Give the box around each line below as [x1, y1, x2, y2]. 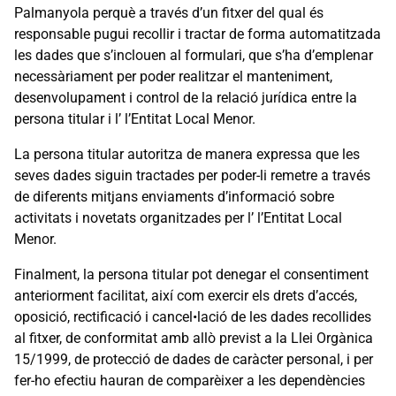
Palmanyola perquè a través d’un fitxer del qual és [14, 4, 324, 21]
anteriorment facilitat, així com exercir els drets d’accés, [14, 286, 357, 304]
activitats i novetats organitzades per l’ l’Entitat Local [14, 209, 342, 226]
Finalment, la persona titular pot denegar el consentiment [14, 265, 369, 283]
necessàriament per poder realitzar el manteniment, [14, 67, 332, 85]
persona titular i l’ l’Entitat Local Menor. [14, 110, 255, 127]
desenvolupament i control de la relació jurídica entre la [14, 88, 357, 106]
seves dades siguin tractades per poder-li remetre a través [14, 166, 370, 184]
